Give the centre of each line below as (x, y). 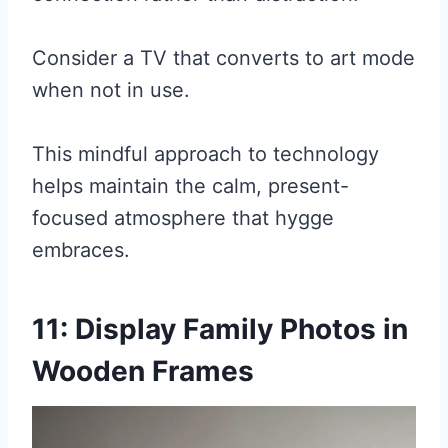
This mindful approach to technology (205, 153)
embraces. (81, 249)
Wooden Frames (143, 370)
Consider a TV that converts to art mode (223, 57)
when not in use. (111, 89)
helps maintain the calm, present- (190, 185)
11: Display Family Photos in (220, 328)
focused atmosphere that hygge (183, 217)
